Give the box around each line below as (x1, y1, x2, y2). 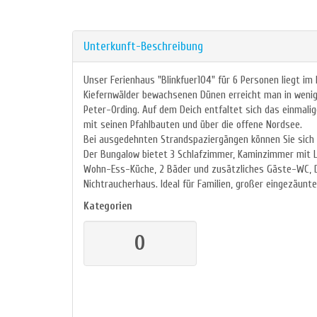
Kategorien (83, 200, 132, 213)
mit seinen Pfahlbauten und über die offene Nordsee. (83, 119, 302, 132)
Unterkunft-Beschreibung (83, 40, 203, 54)
